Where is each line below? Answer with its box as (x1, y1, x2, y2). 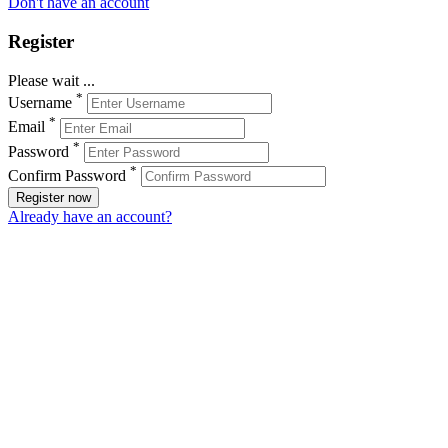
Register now (16, 190, 91, 206)
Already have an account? (8, 208, 172, 226)
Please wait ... (8, 71, 95, 89)
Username (8, 94, 72, 112)
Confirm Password (8, 167, 126, 185)
